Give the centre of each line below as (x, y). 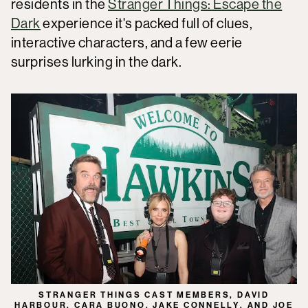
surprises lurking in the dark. (99, 62)
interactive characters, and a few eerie (127, 42)
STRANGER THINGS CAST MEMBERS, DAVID (154, 295)
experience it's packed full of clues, (146, 23)
